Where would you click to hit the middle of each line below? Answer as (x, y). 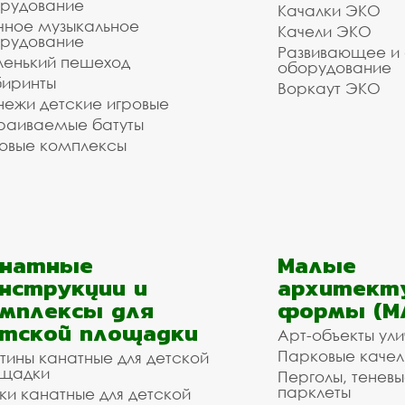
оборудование (334, 67)
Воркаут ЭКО (329, 88)
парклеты (314, 392)
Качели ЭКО (325, 31)
